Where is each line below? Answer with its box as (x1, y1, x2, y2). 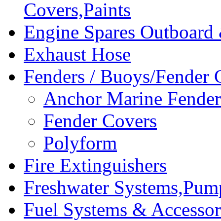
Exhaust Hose (24, 43, 131, 65)
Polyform (43, 132, 117, 153)
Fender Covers (43, 110, 157, 131)
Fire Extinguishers (24, 154, 167, 176)
